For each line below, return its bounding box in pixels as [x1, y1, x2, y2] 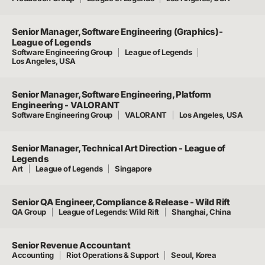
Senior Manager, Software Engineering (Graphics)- [12, 26, 223, 37]
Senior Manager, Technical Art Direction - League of [12, 143, 226, 154]
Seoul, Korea [171, 250, 216, 260]
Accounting [12, 250, 54, 260]
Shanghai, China [171, 207, 231, 216]
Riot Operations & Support [66, 250, 159, 260]
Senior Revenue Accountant [12, 240, 131, 251]
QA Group [12, 207, 46, 216]
